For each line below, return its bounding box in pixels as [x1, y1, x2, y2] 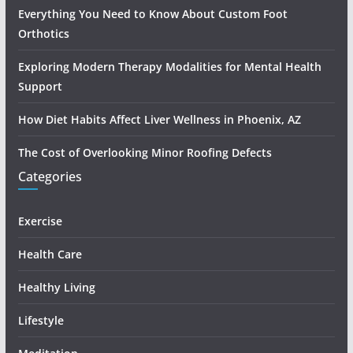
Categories [17, 168, 82, 185]
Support [17, 79, 62, 94]
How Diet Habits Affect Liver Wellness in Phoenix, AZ [17, 112, 301, 127]
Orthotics [17, 26, 69, 41]
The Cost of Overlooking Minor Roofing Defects [17, 145, 272, 160]
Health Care [17, 247, 82, 262]
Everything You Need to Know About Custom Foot [17, 6, 288, 21]
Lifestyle [17, 313, 67, 328]
